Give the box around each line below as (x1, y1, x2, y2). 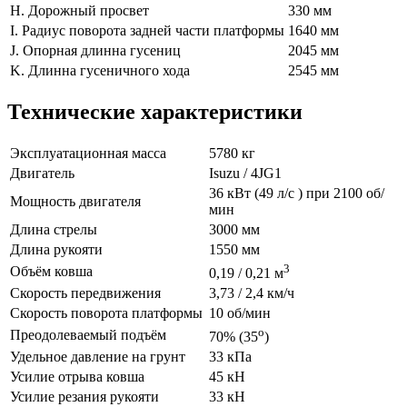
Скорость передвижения (10, 284, 161, 301)
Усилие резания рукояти (10, 388, 159, 404)
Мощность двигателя (10, 193, 141, 209)
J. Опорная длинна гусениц (10, 42, 181, 58)
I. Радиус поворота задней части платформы (10, 22, 284, 38)
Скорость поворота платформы (10, 304, 203, 321)
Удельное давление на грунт (10, 348, 185, 364)
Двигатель (10, 164, 74, 181)
